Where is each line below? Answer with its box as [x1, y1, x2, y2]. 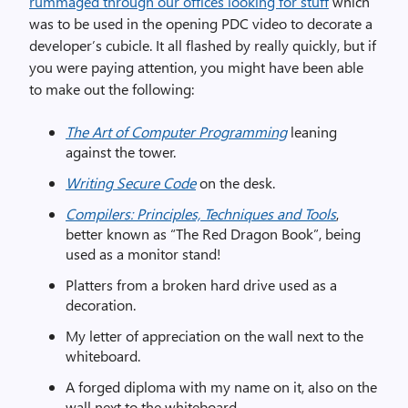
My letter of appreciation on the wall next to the [66, 326, 363, 345]
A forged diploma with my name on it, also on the [66, 377, 377, 396]
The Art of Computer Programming [66, 122, 287, 141]
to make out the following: [29, 79, 194, 98]
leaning [287, 122, 337, 141]
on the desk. [196, 173, 275, 192]
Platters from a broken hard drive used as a [66, 275, 337, 294]
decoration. [66, 295, 136, 314]
